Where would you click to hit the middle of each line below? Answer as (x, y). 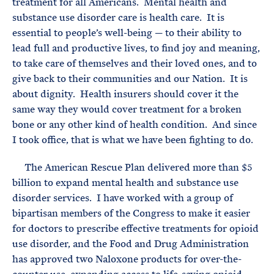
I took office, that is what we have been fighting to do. (133, 140)
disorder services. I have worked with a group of (123, 198)
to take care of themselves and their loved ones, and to (135, 63)
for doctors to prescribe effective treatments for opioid (135, 228)
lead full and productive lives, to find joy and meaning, (136, 48)
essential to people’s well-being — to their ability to (127, 33)
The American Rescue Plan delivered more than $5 (132, 167)
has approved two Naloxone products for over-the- (127, 259)
